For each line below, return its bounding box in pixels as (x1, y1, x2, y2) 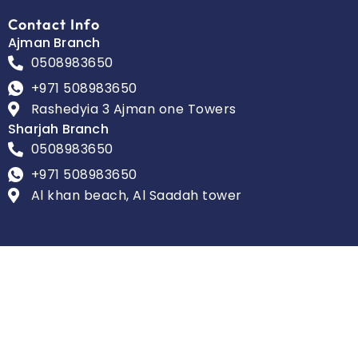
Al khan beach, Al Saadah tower (30, 185, 242, 205)
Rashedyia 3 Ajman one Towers (30, 99, 237, 118)
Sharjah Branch (8, 119, 109, 138)
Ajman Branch (8, 33, 101, 52)
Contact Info (8, 14, 100, 34)
